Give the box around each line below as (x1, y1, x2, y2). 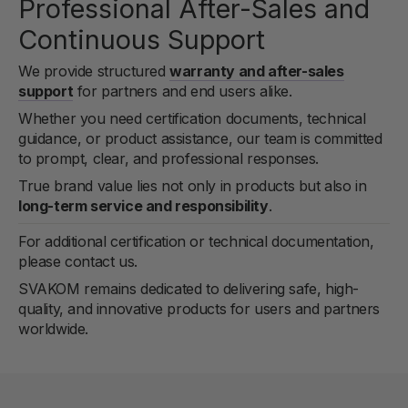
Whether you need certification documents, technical (18, 109, 366, 128)
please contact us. (18, 252, 138, 271)
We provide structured (18, 62, 170, 81)
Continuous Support (18, 24, 265, 56)
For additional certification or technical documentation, (18, 232, 374, 251)
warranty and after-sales (169, 62, 344, 81)
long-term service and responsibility (18, 197, 269, 216)
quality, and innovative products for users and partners (18, 300, 381, 319)
